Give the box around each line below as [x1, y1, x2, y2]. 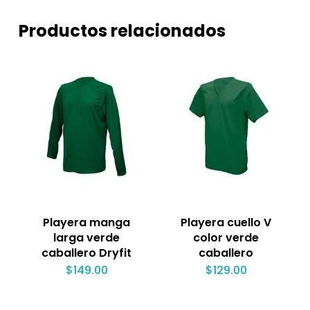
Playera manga [43, 215, 131, 231]
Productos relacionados [18, 19, 226, 42]
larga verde [53, 230, 120, 246]
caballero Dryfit [42, 245, 132, 262]
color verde [193, 230, 259, 246]
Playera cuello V [181, 215, 272, 231]
